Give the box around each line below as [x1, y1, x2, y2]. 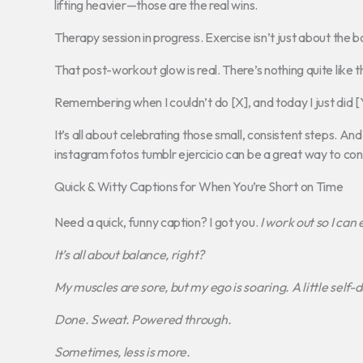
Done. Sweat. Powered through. [54, 310, 232, 327]
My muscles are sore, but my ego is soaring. [54, 278, 290, 295]
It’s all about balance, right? [54, 246, 204, 263]
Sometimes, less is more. [54, 343, 190, 360]
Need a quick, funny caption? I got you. [54, 213, 260, 230]
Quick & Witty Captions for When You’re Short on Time [54, 177, 344, 194]
